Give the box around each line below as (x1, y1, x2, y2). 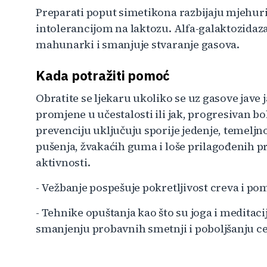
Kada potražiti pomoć (36, 66, 170, 84)
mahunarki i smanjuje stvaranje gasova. (36, 36, 240, 52)
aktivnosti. (36, 154, 91, 170)
